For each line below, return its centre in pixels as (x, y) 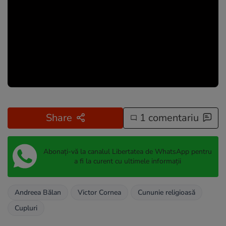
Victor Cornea (99, 192)
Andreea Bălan (38, 192)
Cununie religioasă (166, 192)
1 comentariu (168, 118)
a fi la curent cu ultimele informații (127, 161)
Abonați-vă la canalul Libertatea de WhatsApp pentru (127, 152)
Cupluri (26, 208)
